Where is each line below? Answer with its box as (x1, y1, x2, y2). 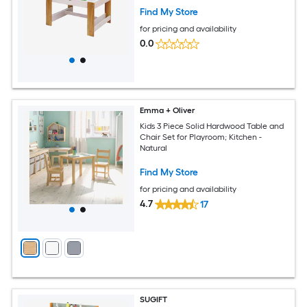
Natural (140, 143, 168, 153)
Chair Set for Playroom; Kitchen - (140, 132, 262, 142)
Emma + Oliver (140, 106, 196, 115)
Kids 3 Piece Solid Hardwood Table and (140, 121, 284, 131)
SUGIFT (140, 295, 168, 304)
